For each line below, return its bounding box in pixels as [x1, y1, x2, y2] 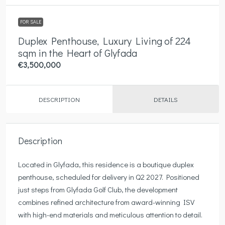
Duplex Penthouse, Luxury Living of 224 [18, 34, 191, 47]
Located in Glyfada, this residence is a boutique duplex [18, 159, 194, 169]
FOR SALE [20, 18, 41, 25]
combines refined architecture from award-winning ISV [18, 196, 194, 207]
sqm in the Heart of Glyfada [18, 46, 137, 59]
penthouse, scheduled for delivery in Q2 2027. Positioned [18, 171, 199, 182]
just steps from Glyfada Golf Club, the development [18, 184, 178, 194]
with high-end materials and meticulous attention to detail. [18, 209, 202, 219]
